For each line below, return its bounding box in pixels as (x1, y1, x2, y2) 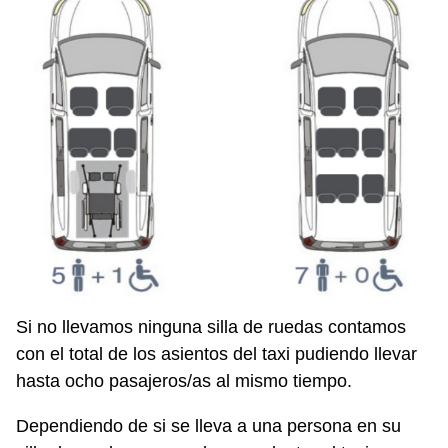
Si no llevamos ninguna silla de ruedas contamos (16, 316, 406, 337)
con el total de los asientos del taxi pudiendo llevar (16, 343, 417, 364)
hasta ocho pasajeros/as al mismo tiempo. (16, 370, 352, 391)
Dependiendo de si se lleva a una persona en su (16, 415, 401, 436)
